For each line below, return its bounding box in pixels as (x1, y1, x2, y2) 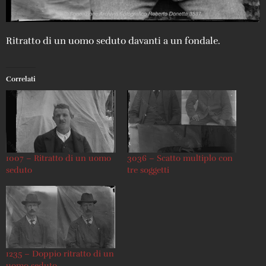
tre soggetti (127, 164, 169, 175)
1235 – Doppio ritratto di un (6, 249, 114, 259)
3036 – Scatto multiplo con (127, 153, 233, 163)
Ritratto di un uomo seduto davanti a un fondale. (6, 34, 220, 47)
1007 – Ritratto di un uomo (6, 153, 111, 163)
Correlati (6, 74, 36, 83)
